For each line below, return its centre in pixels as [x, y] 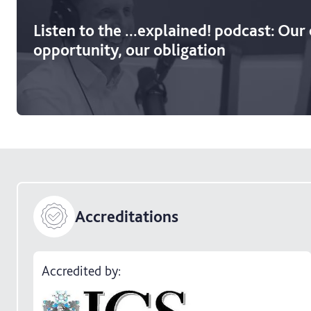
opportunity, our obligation [129, 49]
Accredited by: [81, 270]
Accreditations [126, 217]
